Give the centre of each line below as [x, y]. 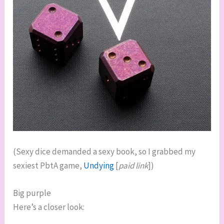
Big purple [32, 193]
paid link [133, 166]
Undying [99, 166]
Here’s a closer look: [49, 207]
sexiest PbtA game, [48, 166]
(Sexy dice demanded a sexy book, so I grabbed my [104, 152]
